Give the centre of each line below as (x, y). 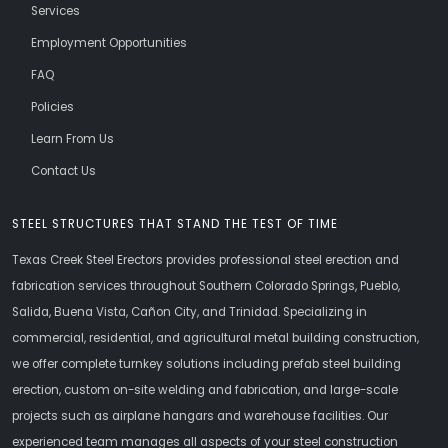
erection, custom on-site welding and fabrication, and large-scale (205, 390)
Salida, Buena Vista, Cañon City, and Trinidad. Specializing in (189, 312)
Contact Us (63, 171)
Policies (52, 107)
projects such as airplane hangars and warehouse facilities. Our (200, 416)
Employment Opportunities (108, 43)
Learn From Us (72, 139)
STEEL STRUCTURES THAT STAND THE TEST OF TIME (175, 224)
